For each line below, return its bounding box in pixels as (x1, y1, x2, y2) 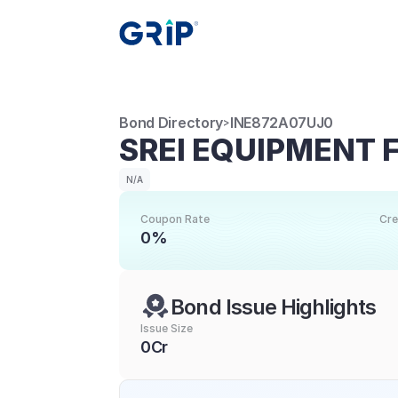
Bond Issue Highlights (171, 293, 377, 320)
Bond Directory (119, 114, 223, 131)
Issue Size (140, 322, 194, 335)
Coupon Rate (140, 212, 211, 226)
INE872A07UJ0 (229, 114, 334, 131)
